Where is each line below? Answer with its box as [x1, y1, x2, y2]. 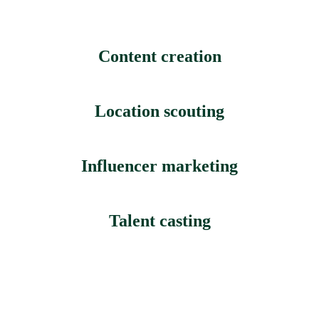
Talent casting [108, 211, 211, 231]
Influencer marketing [81, 157, 238, 176]
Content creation [98, 47, 221, 66]
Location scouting [95, 102, 224, 121]
